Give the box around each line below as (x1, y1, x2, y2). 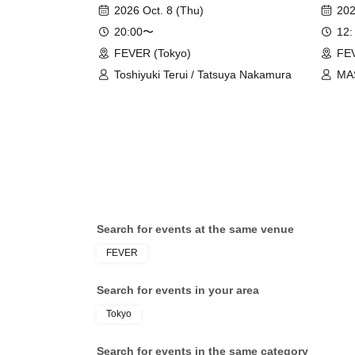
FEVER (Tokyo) (114, 46, 191, 59)
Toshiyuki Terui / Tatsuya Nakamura (114, 67, 292, 81)
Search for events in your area (97, 283, 259, 296)
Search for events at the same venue (97, 222, 294, 235)
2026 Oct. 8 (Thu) (114, 3, 204, 17)
